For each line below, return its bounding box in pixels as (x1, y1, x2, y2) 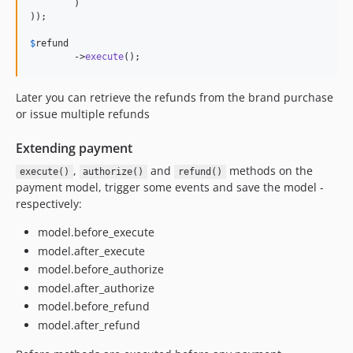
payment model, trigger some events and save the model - (16, 180, 324, 195)
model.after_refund (38, 317, 140, 333)
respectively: (16, 196, 82, 211)
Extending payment (16, 139, 132, 157)
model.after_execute (38, 243, 145, 258)
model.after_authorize (38, 280, 154, 295)
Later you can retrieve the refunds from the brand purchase (16, 90, 333, 105)
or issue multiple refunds (16, 106, 150, 121)
